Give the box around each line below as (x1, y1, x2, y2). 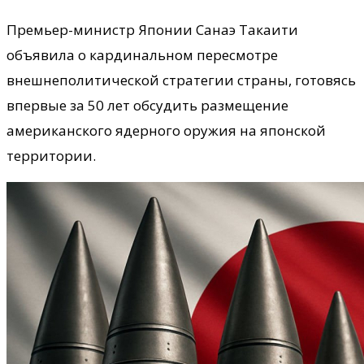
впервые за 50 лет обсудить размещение (6, 95, 288, 115)
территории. (6, 145, 96, 165)
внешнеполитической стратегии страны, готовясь (6, 70, 356, 89)
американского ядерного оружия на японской (6, 120, 326, 140)
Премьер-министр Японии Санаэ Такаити (6, 19, 298, 39)
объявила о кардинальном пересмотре (6, 45, 278, 64)
